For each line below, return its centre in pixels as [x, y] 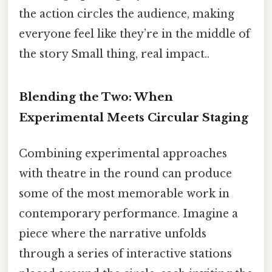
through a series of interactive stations [125, 254]
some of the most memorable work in [124, 194]
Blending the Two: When [96, 97]
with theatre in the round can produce [125, 174]
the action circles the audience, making [127, 14]
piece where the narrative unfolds [113, 234]
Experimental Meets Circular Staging [134, 117]
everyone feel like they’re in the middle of [134, 34]
